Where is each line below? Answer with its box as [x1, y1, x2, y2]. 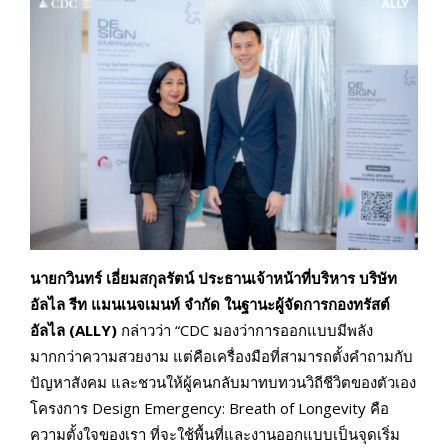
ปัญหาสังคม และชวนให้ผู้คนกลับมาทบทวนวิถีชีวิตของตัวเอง [30, 372, 416, 393]
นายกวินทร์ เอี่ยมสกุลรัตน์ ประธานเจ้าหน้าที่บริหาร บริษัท [30, 268, 397, 289]
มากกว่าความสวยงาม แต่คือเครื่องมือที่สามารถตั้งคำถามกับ [30, 346, 413, 367]
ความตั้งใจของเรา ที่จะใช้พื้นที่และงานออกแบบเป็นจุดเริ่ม [30, 424, 400, 445]
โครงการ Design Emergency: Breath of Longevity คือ [30, 398, 389, 419]
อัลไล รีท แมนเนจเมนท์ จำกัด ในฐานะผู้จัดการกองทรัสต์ [30, 294, 390, 315]
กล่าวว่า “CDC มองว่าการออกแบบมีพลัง [121, 320, 373, 341]
